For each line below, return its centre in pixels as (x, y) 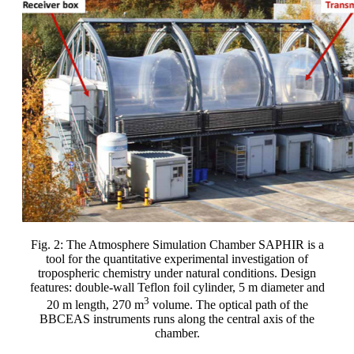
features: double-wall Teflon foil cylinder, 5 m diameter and (177, 287)
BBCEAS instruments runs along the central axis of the (177, 319)
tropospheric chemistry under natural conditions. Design (177, 273)
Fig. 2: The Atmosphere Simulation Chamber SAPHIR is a (177, 244)
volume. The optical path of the (228, 305)
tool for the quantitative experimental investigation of (177, 258)
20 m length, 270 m (95, 305)
